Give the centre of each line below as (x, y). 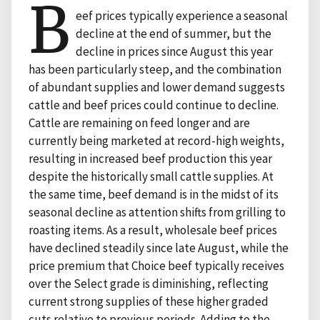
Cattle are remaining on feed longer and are (139, 122)
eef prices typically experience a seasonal (182, 15)
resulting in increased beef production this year (150, 158)
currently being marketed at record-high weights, (156, 140)
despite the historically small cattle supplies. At (151, 176)
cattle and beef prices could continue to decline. (154, 105)
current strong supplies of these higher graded (149, 301)
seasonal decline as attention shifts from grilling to (157, 212)
